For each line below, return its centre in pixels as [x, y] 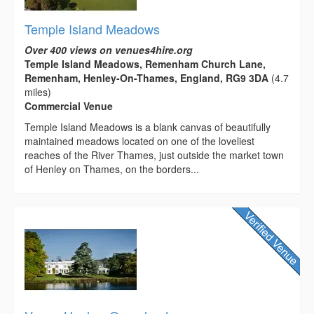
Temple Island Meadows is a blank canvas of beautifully [148, 127]
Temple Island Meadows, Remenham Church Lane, [145, 63]
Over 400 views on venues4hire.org [109, 49]
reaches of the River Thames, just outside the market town [154, 155]
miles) [38, 91]
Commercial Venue [69, 105]
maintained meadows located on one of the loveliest [139, 141]
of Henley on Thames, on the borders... [112, 169]
